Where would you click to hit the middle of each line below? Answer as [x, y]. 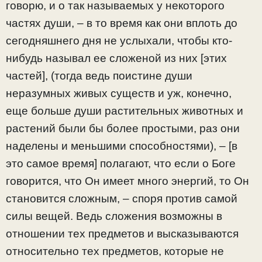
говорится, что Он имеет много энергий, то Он [127, 181]
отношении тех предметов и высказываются [122, 233]
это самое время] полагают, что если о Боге [121, 163]
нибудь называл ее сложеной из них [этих [116, 58]
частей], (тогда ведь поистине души [99, 75]
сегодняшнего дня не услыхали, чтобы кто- [119, 40]
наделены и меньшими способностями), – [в [122, 146]
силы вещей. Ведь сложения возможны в [114, 216]
